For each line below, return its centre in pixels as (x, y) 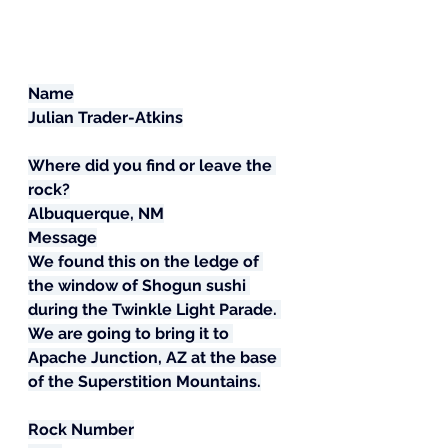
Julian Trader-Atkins (105, 117)
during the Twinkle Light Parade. (154, 309)
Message (62, 237)
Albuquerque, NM (96, 213)
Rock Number (81, 429)
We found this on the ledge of (145, 261)
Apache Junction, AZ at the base (154, 357)
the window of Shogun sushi (139, 285)
